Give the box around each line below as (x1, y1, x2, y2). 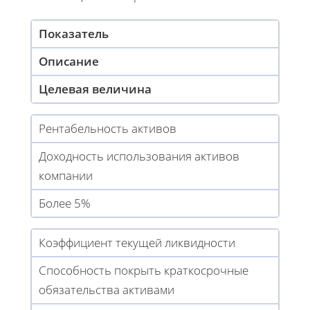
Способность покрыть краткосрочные (39, 262, 248, 279)
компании (39, 167, 93, 184)
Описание (39, 53, 99, 70)
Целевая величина (39, 81, 152, 98)
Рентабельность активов (39, 120, 176, 137)
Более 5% (39, 195, 91, 212)
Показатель (39, 26, 109, 42)
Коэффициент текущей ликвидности (39, 235, 235, 251)
